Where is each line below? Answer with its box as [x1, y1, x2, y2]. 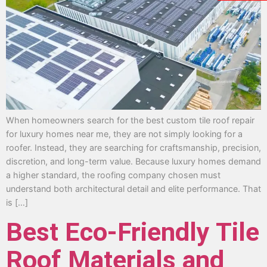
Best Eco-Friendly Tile [6, 216, 259, 247]
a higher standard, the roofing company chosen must [6, 170, 221, 181]
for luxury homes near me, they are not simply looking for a [6, 129, 243, 139]
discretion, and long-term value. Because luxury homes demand [6, 156, 261, 167]
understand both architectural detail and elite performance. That [6, 184, 261, 194]
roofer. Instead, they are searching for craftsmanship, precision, [6, 142, 261, 153]
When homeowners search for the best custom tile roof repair [6, 115, 254, 126]
